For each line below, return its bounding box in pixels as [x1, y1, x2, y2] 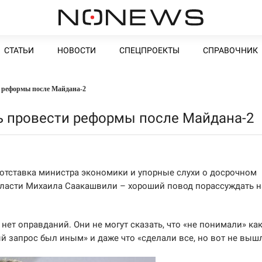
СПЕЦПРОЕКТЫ [119, 46, 180, 55]
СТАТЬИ [4, 46, 34, 55]
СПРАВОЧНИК [203, 46, 258, 55]
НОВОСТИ [57, 46, 96, 55]
